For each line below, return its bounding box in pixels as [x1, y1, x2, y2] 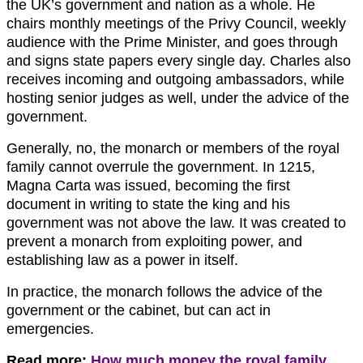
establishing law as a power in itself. [6, 252, 238, 269]
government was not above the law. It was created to [6, 215, 346, 232]
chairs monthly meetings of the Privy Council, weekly [6, 15, 346, 32]
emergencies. [6, 321, 94, 338]
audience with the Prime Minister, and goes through [6, 34, 338, 51]
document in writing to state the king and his [6, 196, 290, 213]
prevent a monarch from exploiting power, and [6, 233, 302, 250]
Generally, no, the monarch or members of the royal [6, 140, 340, 157]
